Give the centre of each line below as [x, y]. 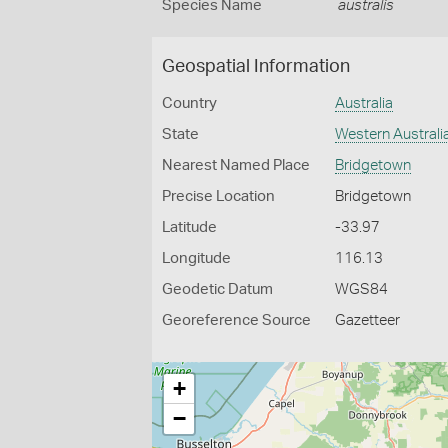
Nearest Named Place [236, 165]
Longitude [196, 258]
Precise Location [218, 196]
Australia [364, 103]
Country [189, 103]
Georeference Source [236, 320]
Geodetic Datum [217, 289]
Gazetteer [368, 320]
